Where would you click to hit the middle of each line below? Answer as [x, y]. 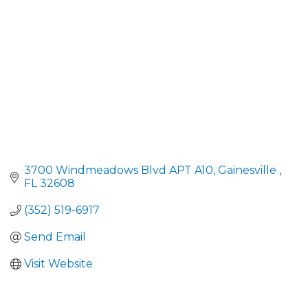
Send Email [55, 237]
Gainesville [249, 170]
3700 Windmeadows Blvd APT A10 [119, 170]
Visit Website [58, 264]
